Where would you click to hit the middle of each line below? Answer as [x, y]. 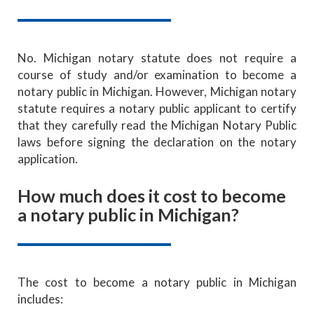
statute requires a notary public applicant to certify [157, 108]
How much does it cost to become [152, 195]
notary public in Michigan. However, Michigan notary [157, 91]
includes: [40, 299]
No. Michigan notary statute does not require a [157, 57]
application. [48, 158]
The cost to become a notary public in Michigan [157, 282]
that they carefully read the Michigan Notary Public [157, 125]
